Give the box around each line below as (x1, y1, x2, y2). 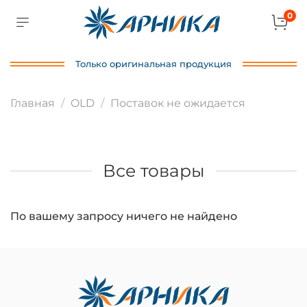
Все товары (102, 160, 205, 182)
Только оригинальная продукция (75, 58, 232, 69)
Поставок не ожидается (110, 96, 245, 110)
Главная (10, 96, 55, 110)
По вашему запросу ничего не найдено (10, 209, 237, 223)
